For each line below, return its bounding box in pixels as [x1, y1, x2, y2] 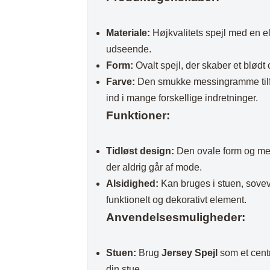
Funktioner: [106, 109, 171, 122]
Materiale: [106, 28, 151, 39]
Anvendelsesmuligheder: [106, 211, 246, 224]
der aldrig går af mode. [106, 162, 202, 173]
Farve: [106, 77, 136, 87]
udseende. [106, 44, 152, 55]
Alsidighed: [106, 178, 159, 189]
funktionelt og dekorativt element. [106, 195, 247, 206]
